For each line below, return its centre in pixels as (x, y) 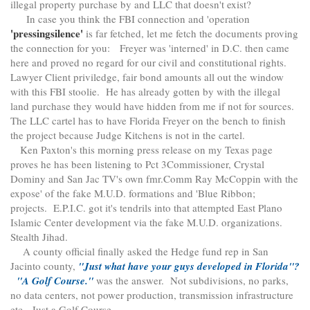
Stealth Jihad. (43, 237)
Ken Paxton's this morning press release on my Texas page (142, 150)
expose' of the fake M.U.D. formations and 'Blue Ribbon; (135, 193)
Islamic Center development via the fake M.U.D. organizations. (148, 222)
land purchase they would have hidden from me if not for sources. (154, 106)
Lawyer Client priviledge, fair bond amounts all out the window (147, 77)
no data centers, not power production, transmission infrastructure (152, 295)
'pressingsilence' (47, 34)
